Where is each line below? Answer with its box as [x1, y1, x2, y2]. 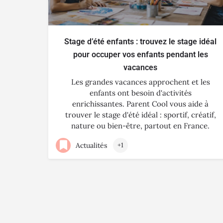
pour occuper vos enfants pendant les [73, 50, 208, 59]
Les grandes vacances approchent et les [71, 77, 210, 87]
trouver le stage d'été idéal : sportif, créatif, [65, 110, 216, 119]
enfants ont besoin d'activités [89, 88, 192, 98]
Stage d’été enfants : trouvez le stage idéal [64, 37, 217, 46]
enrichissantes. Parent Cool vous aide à [72, 99, 209, 109]
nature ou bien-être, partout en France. [71, 121, 210, 130]
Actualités [76, 140, 107, 150]
